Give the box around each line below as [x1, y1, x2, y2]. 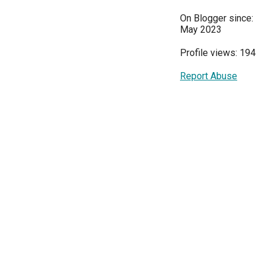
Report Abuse [180, 70, 237, 82]
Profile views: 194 [180, 46, 256, 58]
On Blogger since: [180, 12, 253, 24]
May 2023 [180, 23, 222, 35]
